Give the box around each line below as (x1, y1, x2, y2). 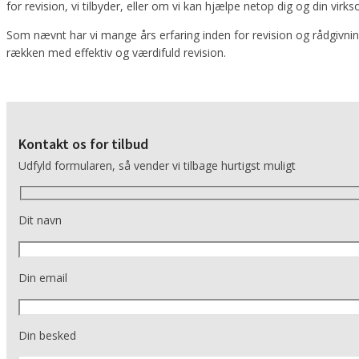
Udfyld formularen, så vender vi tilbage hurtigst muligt (18, 158, 296, 174)
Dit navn (18, 212, 62, 228)
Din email (18, 269, 67, 285)
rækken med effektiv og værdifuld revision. (6, 45, 226, 61)
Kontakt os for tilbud (18, 135, 148, 154)
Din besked (18, 327, 76, 343)
